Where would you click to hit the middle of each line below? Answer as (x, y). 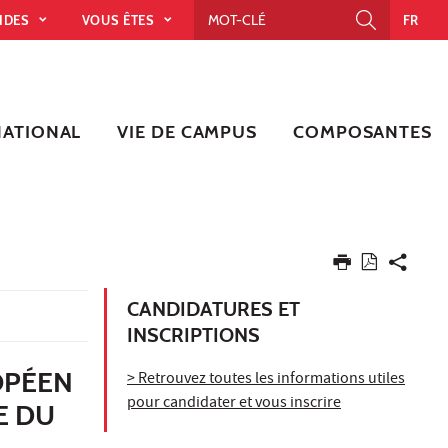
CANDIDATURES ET (213, 308)
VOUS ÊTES (120, 19)
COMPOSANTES (362, 131)
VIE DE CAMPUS (187, 131)
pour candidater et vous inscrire (234, 403)
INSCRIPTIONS (193, 334)
